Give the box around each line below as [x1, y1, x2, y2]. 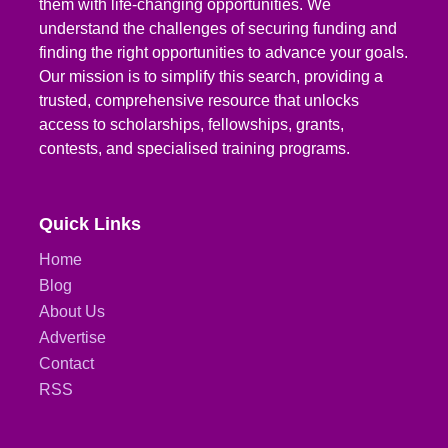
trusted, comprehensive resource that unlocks [39, 91, 360, 109]
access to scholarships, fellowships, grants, [39, 115, 345, 133]
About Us [39, 302, 106, 320]
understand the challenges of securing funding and [39, 19, 398, 37]
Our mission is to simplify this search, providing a [39, 67, 384, 85]
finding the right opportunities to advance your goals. [39, 43, 409, 61]
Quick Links [39, 213, 142, 234]
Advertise [39, 328, 107, 346]
